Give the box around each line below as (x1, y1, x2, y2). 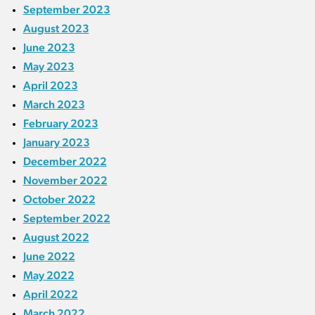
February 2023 (22, 117, 98, 131)
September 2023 (22, 3, 110, 17)
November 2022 (22, 174, 108, 188)
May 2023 (22, 60, 75, 74)
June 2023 (22, 41, 75, 55)
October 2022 (22, 193, 96, 207)
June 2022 (22, 250, 75, 264)
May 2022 (22, 269, 75, 283)
